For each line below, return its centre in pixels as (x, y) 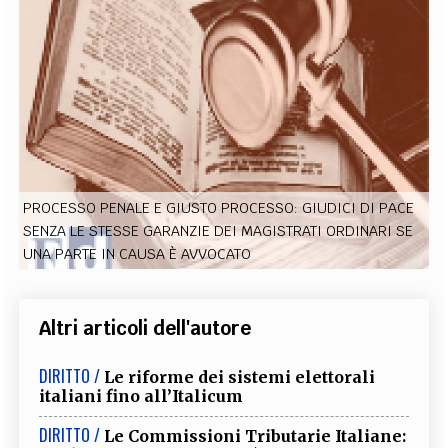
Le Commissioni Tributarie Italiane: (255, 435)
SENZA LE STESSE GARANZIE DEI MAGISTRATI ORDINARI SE (218, 230)
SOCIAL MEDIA (224, 119)
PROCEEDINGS (231, 56)
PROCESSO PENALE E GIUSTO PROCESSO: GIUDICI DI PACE (219, 207)
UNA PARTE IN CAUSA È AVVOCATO (137, 253)
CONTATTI (384, 56)
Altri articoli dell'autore (145, 327)
